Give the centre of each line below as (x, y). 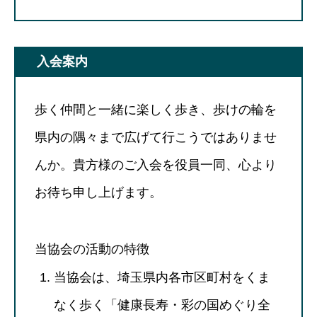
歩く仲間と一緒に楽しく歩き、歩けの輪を (156, 109)
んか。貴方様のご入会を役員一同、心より (156, 165)
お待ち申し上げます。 (98, 192)
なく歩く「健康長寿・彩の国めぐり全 (162, 305)
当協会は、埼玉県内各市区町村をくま (162, 277)
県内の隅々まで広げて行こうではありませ (156, 137)
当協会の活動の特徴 (92, 249)
